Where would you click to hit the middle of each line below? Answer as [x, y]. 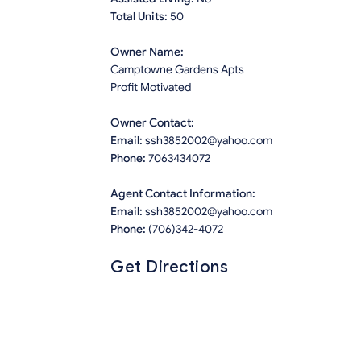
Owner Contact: [152, 123]
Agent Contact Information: [183, 194]
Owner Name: [147, 52]
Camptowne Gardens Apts [177, 70]
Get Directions [169, 268]
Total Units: [140, 17]
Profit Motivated [151, 88]
